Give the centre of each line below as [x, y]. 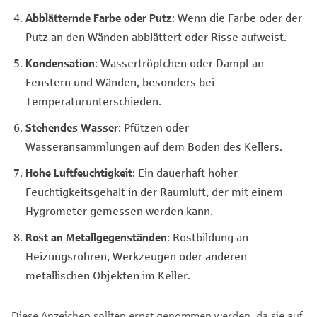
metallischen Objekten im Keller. [108, 275]
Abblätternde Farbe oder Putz [99, 17]
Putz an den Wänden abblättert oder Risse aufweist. [156, 36]
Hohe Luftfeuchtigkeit [79, 172]
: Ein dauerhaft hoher [185, 172]
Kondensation [60, 62]
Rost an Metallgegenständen [96, 236]
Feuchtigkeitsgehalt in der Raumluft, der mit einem [154, 191]
